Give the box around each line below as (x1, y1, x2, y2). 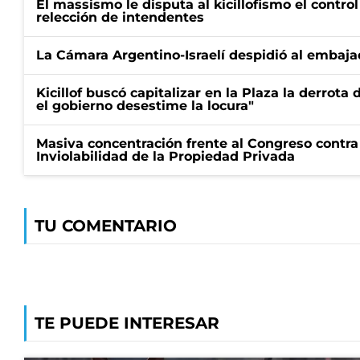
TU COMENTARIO (35, 216, 177, 235)
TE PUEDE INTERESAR (35, 313, 219, 333)
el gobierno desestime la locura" (36, 98, 254, 113)
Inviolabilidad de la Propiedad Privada (36, 149, 295, 164)
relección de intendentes (36, 10, 204, 25)
